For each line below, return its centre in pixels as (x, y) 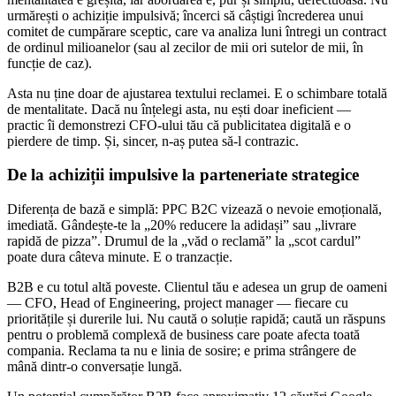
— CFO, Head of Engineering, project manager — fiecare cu (178, 302)
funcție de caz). (49, 63)
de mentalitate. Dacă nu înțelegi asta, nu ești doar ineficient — (179, 109)
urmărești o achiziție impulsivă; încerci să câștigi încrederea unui (185, 15)
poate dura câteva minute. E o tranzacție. (120, 256)
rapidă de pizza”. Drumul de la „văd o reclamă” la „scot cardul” (184, 240)
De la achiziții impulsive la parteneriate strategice (183, 175)
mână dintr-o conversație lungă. (95, 366)
